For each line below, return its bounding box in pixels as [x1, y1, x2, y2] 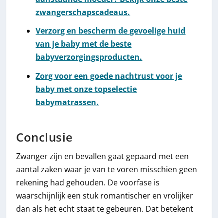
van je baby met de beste [36, 38, 132, 50]
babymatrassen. [36, 96, 99, 108]
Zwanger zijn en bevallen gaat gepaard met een [16, 150, 189, 162]
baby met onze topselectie [36, 83, 137, 94]
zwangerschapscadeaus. [36, 7, 130, 18]
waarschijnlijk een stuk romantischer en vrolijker [16, 190, 194, 201]
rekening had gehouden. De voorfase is [16, 177, 160, 188]
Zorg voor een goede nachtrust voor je [36, 70, 182, 81]
